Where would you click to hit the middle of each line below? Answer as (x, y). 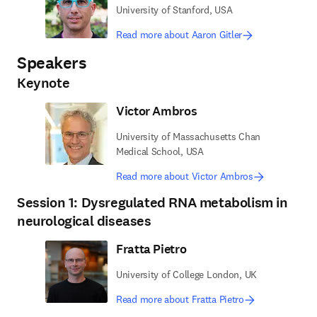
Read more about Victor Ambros (185, 176)
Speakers (52, 63)
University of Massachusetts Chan (189, 137)
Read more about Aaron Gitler (179, 35)
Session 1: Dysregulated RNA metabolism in (152, 203)
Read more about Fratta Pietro (180, 299)
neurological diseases (84, 221)
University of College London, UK (187, 275)
